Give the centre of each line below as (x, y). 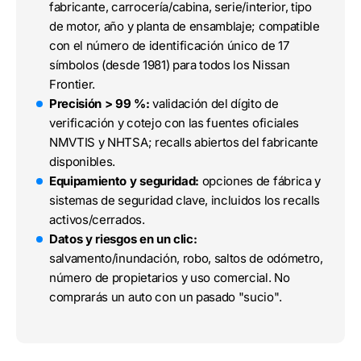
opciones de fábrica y (260, 181)
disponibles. (83, 162)
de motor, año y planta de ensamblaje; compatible (185, 27)
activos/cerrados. (97, 220)
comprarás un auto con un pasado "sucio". (166, 297)
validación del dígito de (214, 104)
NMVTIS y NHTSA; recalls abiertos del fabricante (184, 143)
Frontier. (73, 85)
